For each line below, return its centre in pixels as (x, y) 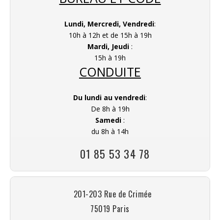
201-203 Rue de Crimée (112, 194)
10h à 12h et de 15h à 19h (110, 35)
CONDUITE (110, 71)
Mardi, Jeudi (108, 46)
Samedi (109, 120)
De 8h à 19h (110, 109)
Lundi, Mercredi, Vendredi (109, 24)
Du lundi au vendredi (109, 97)
